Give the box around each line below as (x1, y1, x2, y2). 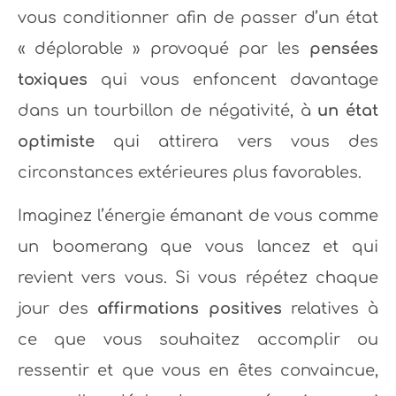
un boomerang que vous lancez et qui (18, 238, 378, 256)
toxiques (18, 71, 88, 89)
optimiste (18, 133, 95, 151)
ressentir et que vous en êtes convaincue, (18, 362, 378, 380)
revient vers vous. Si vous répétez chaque (18, 269, 378, 287)
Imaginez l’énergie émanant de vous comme (18, 207, 378, 225)
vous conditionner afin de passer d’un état (18, 9, 378, 27)
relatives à (281, 300, 379, 318)
